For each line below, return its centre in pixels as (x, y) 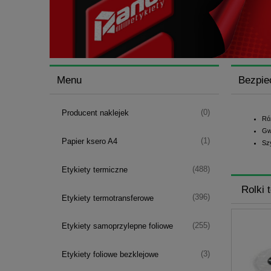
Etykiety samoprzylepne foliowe (117, 226)
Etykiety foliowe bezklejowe (110, 255)
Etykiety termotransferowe (107, 198)
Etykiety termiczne (94, 169)
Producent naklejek (95, 113)
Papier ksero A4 (89, 142)
